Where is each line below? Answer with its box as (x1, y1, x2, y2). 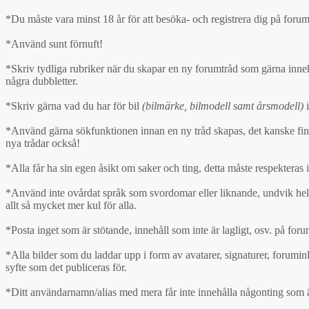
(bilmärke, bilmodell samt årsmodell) (142, 99, 303, 112)
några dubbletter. (6, 74, 78, 87)
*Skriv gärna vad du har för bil (6, 99, 142, 112)
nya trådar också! (6, 137, 80, 149)
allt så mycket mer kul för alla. (6, 199, 137, 211)
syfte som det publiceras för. (6, 261, 127, 273)
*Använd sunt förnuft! (6, 37, 103, 50)
